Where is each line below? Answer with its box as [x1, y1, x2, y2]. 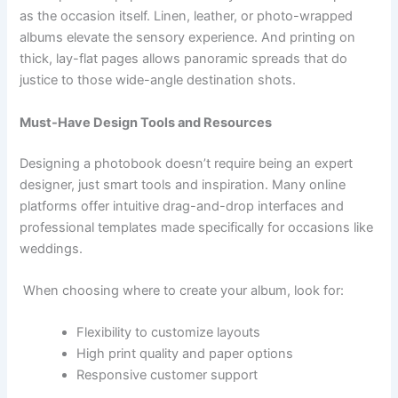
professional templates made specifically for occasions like [20, 219, 374, 235]
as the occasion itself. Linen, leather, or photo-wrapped [20, 8, 354, 25]
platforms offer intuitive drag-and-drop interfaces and [20, 197, 345, 214]
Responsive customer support [76, 367, 259, 384]
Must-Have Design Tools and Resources [20, 114, 273, 131]
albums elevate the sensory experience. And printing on [20, 29, 356, 46]
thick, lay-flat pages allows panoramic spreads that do [20, 51, 348, 68]
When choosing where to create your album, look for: [20, 283, 345, 299]
